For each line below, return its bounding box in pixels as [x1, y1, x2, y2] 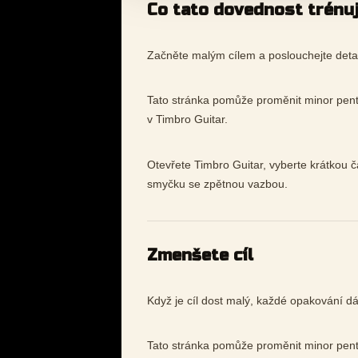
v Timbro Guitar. [147, 113, 228, 126]
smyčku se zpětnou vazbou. [147, 177, 288, 190]
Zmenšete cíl [147, 245, 253, 265]
